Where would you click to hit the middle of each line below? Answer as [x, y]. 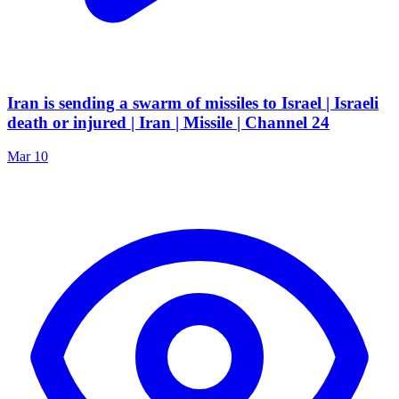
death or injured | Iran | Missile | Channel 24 [168, 122]
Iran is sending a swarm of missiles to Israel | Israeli [193, 102]
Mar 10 [28, 157]
